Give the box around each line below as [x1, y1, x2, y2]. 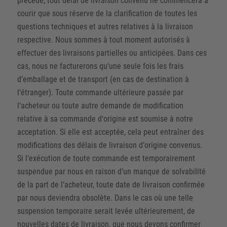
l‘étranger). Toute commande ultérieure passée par [17, 87, 183, 97]
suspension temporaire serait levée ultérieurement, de [17, 206, 195, 216]
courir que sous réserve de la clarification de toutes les [17, 8, 197, 18]
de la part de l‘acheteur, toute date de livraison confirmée [17, 179, 205, 190]
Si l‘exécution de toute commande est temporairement [17, 153, 195, 163]
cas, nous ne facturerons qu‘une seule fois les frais [17, 61, 183, 71]
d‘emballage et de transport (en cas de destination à [17, 74, 189, 84]
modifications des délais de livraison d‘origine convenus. [17, 140, 202, 150]
